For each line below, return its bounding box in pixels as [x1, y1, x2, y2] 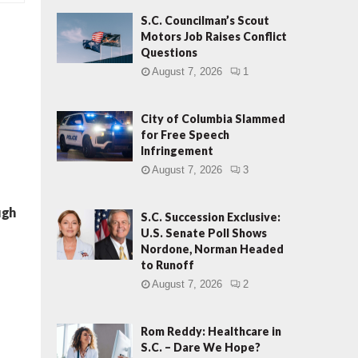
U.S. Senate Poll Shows [141, 226, 267, 240]
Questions [141, 46, 197, 59]
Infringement [141, 144, 213, 157]
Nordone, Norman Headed [141, 242, 284, 256]
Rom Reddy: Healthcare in [141, 324, 281, 338]
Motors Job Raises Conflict [141, 30, 287, 43]
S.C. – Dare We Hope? [141, 340, 261, 354]
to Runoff [141, 258, 194, 272]
